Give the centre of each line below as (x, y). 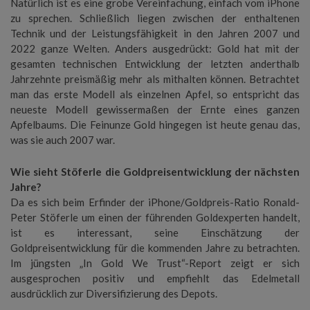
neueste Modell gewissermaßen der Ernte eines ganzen (155, 109)
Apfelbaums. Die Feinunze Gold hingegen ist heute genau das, (155, 125)
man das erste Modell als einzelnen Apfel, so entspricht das (155, 94)
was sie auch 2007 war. (63, 140)
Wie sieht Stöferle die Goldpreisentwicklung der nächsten (155, 172)
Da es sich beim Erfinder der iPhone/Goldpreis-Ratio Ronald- (155, 202)
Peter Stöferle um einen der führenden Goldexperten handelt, (155, 217)
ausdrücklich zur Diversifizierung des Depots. (114, 293)
